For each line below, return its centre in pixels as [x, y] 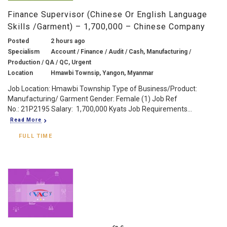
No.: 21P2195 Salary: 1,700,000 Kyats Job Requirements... [100, 109]
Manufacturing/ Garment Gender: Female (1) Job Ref [92, 99]
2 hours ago [68, 41]
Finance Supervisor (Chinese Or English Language [107, 14]
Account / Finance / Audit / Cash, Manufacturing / [121, 51]
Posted [18, 41]
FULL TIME [35, 136]
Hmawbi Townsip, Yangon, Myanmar [102, 73]
